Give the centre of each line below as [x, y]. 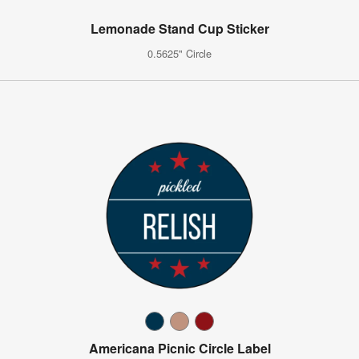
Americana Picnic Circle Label [179, 348]
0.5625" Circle [179, 53]
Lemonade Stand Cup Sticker [179, 28]
